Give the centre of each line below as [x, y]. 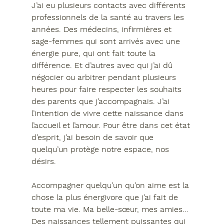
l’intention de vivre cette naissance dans [108, 113]
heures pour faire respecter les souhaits [107, 89]
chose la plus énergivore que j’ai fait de [106, 197]
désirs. [43, 161]
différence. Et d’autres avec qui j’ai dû [103, 65]
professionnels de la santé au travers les [109, 17]
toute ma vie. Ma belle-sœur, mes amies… [111, 209]
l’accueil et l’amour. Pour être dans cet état [112, 125]
